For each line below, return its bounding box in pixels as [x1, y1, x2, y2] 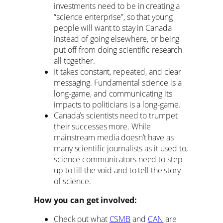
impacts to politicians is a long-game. [54, 99, 181, 110]
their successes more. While [54, 120, 151, 132]
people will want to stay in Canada [54, 22, 172, 33]
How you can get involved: [34, 194, 137, 206]
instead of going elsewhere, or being [54, 33, 180, 44]
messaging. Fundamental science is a [54, 77, 182, 88]
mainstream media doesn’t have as [54, 131, 174, 143]
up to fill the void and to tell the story [54, 164, 181, 176]
